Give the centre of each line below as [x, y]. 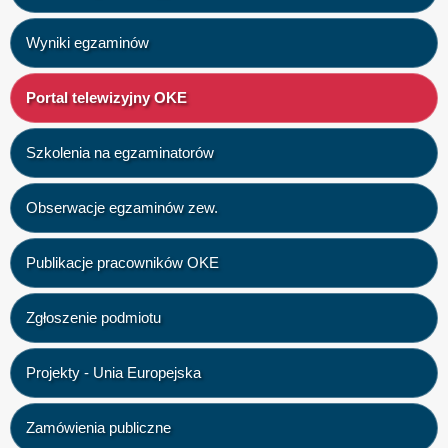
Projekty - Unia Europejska [113, 372]
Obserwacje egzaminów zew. [122, 207]
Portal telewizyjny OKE [106, 97]
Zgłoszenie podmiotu [93, 317]
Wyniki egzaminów [87, 42]
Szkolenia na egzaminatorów [120, 152]
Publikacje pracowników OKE [122, 262]
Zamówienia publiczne [98, 427]
